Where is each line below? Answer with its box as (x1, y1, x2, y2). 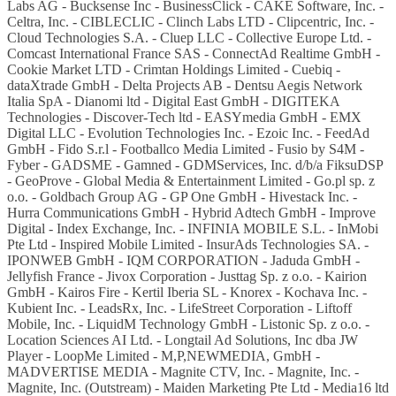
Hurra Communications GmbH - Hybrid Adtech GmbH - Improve (7, 204, 376, 220)
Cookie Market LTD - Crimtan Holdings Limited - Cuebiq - (7, 61, 340, 77)
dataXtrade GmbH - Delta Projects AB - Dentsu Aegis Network (7, 77, 362, 93)
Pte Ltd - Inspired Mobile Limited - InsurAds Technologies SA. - (7, 236, 369, 252)
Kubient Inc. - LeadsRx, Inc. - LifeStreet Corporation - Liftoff (7, 300, 352, 316)
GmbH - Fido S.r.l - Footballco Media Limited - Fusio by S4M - (7, 141, 364, 156)
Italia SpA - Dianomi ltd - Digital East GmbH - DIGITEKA (7, 93, 339, 109)
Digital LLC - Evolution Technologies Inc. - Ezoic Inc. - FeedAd (7, 125, 369, 141)
